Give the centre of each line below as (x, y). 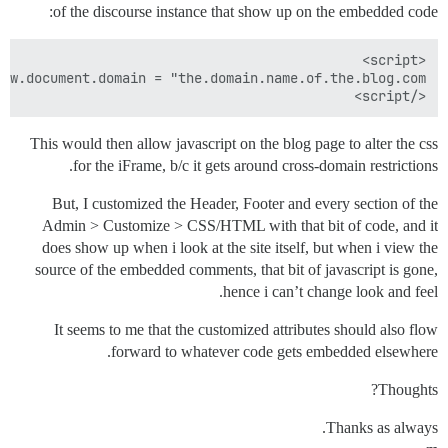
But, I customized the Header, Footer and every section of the (245, 203)
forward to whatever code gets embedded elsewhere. (274, 351)
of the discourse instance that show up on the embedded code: (245, 11)
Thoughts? (408, 389)
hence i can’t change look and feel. (330, 291)
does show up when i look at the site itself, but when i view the (240, 247)
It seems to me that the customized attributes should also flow (246, 329)
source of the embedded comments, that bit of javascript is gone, (236, 269)
